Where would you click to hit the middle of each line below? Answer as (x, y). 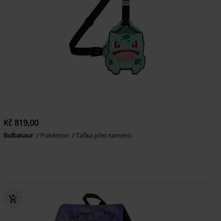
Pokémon (55, 135)
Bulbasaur (19, 135)
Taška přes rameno (104, 135)
